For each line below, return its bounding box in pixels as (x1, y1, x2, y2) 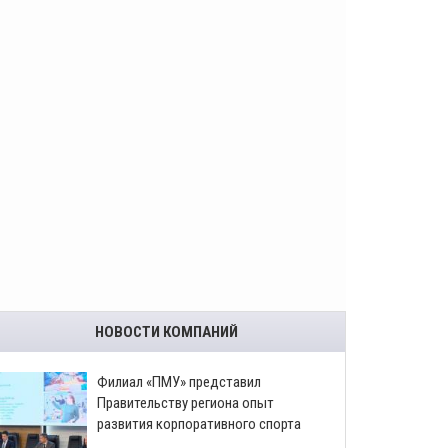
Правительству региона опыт (97, 394, 274, 412)
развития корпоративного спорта (97, 415, 301, 433)
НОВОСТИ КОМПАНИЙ (94, 323, 238, 341)
